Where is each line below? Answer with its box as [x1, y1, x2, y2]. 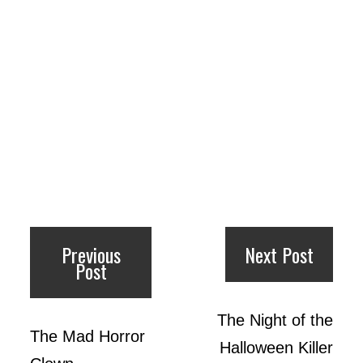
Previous [61, 239, 121, 269]
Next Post [244, 239, 314, 269]
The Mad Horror [30, 327, 146, 345]
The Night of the [216, 310, 333, 329]
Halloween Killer [219, 338, 333, 357]
